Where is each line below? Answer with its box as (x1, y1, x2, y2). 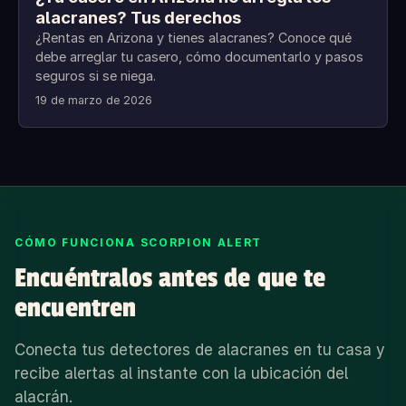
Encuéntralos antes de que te (14, 262, 326, 295)
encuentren (14, 292, 137, 325)
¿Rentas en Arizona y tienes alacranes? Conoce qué (35, 30, 352, 46)
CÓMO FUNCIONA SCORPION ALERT (14, 236, 263, 250)
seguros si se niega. (35, 68, 156, 84)
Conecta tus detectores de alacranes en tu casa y (14, 341, 385, 360)
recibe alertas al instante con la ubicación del (14, 364, 348, 383)
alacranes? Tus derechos (35, 7, 241, 28)
